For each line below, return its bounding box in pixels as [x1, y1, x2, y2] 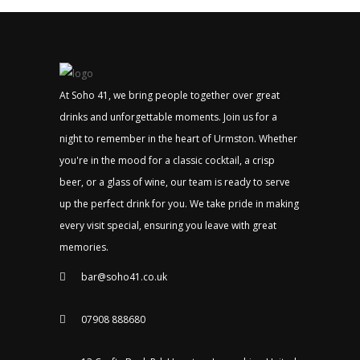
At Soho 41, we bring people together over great [59, 88, 280, 103]
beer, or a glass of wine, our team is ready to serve [59, 175, 290, 190]
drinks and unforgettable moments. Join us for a [59, 110, 277, 125]
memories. [59, 240, 108, 255]
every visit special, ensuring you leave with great [59, 219, 276, 233]
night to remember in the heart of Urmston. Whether [59, 132, 297, 146]
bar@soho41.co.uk [81, 270, 167, 284]
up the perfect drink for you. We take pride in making [59, 197, 299, 211]
